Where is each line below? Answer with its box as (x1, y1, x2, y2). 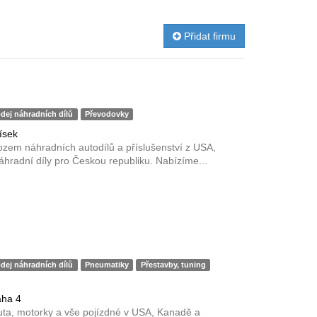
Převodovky (85, 110, 129, 118)
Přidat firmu (181, 30, 236, 42)
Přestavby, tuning (140, 260, 206, 269)
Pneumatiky (85, 260, 129, 269)
